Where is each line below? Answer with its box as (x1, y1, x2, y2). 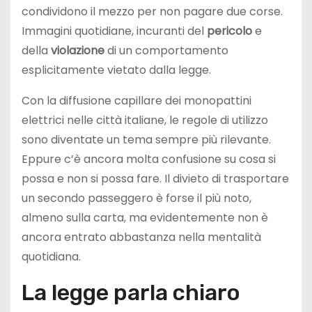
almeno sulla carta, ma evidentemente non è (22, 210, 268, 226)
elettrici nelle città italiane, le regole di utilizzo (22, 112, 268, 129)
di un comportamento (104, 42, 228, 59)
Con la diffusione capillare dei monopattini (22, 93, 251, 109)
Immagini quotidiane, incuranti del (22, 23, 207, 40)
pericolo (207, 23, 252, 40)
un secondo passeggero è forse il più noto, (22, 190, 251, 207)
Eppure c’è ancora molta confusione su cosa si (22, 151, 276, 168)
